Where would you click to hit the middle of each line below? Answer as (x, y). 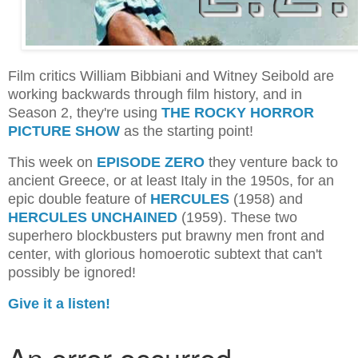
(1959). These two (237, 217)
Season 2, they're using (83, 113)
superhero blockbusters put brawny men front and (166, 235)
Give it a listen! (59, 303)
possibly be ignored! (72, 272)
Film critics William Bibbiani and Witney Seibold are (171, 76)
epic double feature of (79, 199)
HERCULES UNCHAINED (93, 217)
